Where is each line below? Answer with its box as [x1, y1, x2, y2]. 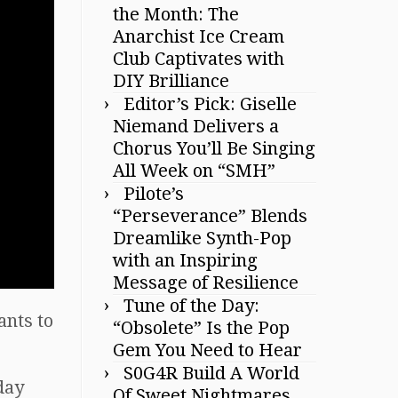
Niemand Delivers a [113, 115, 279, 137]
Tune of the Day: [123, 295, 259, 316]
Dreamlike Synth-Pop [113, 227, 291, 249]
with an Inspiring [113, 250, 258, 271]
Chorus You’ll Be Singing [113, 138, 315, 159]
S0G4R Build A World [123, 362, 299, 384]
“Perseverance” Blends [113, 205, 307, 227]
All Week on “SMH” [113, 160, 275, 181]
